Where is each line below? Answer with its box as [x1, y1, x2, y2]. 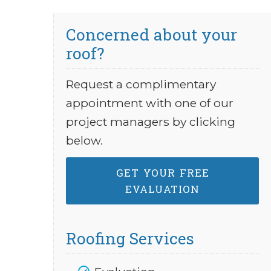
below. [66, 133, 103, 148]
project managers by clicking [66, 114, 235, 129]
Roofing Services [66, 227, 194, 249]
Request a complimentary [66, 77, 216, 91]
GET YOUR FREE [116, 166, 209, 180]
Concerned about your [66, 24, 237, 45]
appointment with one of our [66, 96, 233, 110]
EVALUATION [125, 182, 200, 196]
